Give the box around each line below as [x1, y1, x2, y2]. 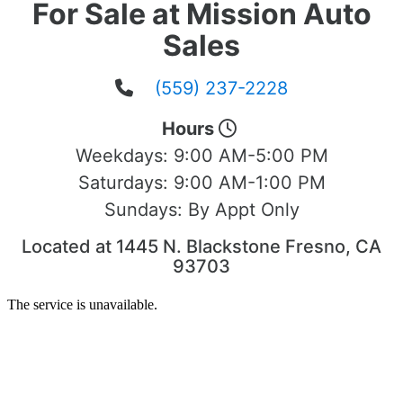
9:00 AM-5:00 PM [173, 145, 328, 167]
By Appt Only [187, 199, 300, 221]
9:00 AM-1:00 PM [173, 172, 326, 194]
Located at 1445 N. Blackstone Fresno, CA [22, 236, 381, 258]
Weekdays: [75, 145, 174, 167]
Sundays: [103, 199, 188, 221]
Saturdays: [77, 172, 174, 194]
